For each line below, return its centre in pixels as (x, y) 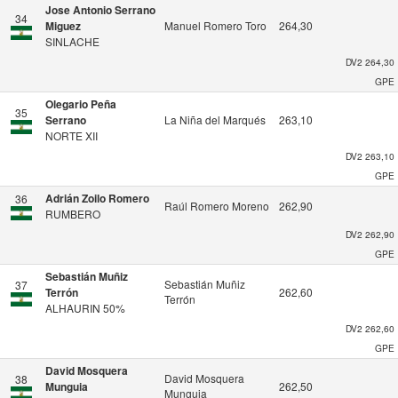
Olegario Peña (81, 104)
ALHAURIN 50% (85, 308)
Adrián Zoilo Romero (97, 198)
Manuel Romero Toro (215, 25)
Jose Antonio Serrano (100, 10)
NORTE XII (72, 135)
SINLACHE (72, 41)
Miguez (63, 26)
